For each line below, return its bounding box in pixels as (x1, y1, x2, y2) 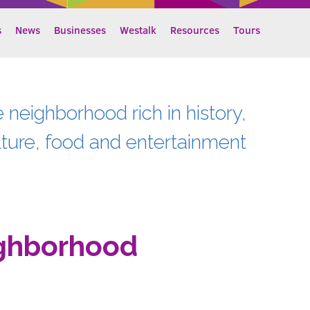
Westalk (120, 23, 156, 37)
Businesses (54, 23, 106, 37)
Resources (170, 23, 219, 37)
